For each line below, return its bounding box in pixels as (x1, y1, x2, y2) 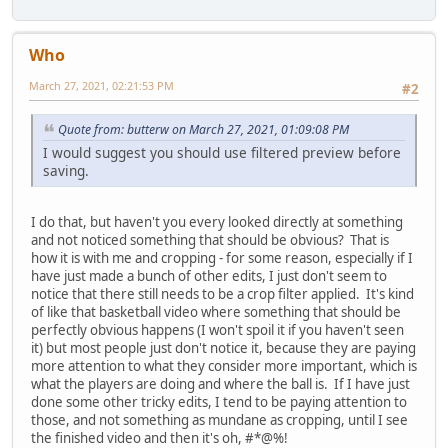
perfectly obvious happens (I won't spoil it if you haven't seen (31, 320, 404, 339)
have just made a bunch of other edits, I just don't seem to (31, 266, 387, 285)
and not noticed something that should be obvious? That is (31, 230, 389, 249)
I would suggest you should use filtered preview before (43, 142, 401, 162)
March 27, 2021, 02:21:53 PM (29, 77, 174, 93)
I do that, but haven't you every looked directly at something (31, 212, 403, 231)
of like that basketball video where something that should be (31, 302, 401, 321)
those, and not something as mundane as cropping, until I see (31, 410, 408, 429)
